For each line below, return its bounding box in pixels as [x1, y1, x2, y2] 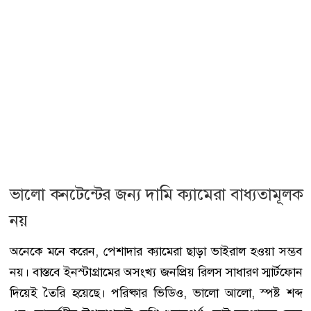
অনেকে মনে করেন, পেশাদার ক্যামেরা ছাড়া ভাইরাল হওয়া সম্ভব [10, 242, 303, 260]
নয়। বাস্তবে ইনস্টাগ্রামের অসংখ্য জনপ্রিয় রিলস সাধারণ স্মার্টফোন [10, 263, 303, 280]
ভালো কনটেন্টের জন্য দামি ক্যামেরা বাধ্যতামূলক [10, 183, 303, 205]
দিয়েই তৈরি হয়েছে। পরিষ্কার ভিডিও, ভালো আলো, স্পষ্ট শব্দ [10, 284, 303, 301]
